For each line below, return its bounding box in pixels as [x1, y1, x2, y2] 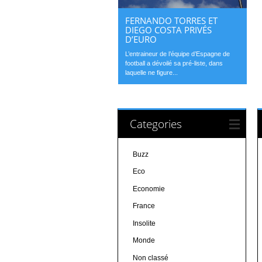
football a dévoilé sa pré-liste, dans [125, 59, 223, 67]
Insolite [132, 219, 156, 227]
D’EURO [125, 33, 157, 45]
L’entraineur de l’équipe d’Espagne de [125, 50, 230, 57]
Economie [132, 184, 165, 193]
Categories [129, 115, 182, 132]
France [132, 202, 155, 211]
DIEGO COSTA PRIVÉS [125, 23, 212, 36]
